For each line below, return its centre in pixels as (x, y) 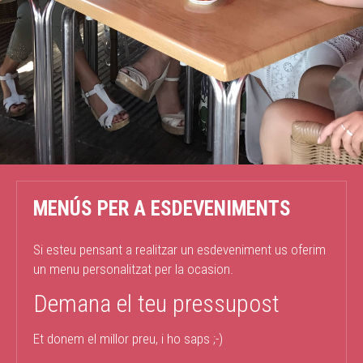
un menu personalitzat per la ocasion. (133, 269)
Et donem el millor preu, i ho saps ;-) (128, 339)
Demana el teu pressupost (156, 303)
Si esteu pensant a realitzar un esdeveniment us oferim (179, 250)
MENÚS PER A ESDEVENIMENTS (162, 209)
